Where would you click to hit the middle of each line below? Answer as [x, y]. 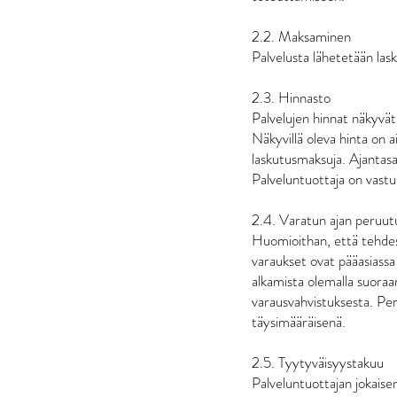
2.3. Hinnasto [291, 97]
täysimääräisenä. [299, 321]
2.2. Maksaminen [301, 36]
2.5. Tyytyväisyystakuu [318, 362]
